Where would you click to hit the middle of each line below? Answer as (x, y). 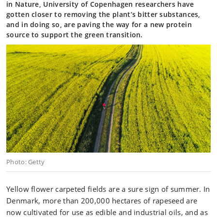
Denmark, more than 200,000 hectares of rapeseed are (102, 201)
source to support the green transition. (75, 35)
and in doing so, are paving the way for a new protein (99, 24)
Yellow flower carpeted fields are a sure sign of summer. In (108, 189)
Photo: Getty (26, 162)
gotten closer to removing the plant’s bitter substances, (103, 14)
